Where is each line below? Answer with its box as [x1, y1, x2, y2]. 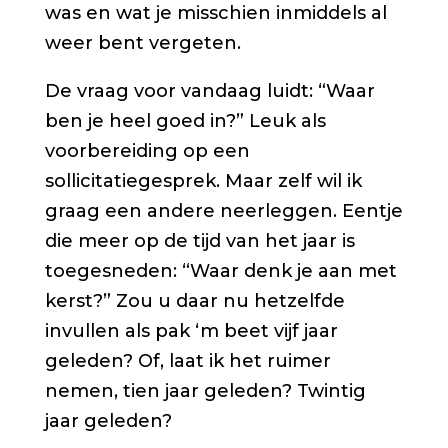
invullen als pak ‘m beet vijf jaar [44, 319, 338, 342]
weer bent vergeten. [44, 31, 241, 54]
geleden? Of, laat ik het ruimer [44, 349, 331, 372]
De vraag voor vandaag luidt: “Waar [44, 79, 375, 102]
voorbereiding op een [44, 139, 250, 162]
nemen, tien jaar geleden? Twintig [44, 379, 366, 402]
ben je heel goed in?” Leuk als [44, 109, 326, 132]
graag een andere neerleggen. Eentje [44, 199, 403, 222]
